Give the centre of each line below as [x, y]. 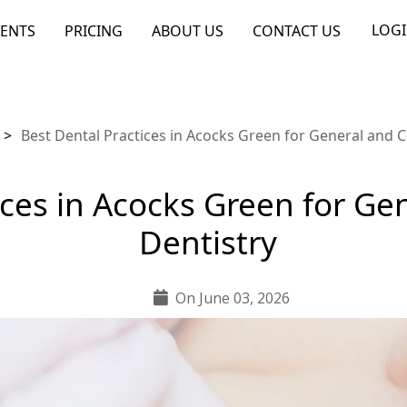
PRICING [94, 30]
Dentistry [208, 242]
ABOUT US [188, 30]
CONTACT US [297, 30]
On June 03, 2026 [233, 298]
